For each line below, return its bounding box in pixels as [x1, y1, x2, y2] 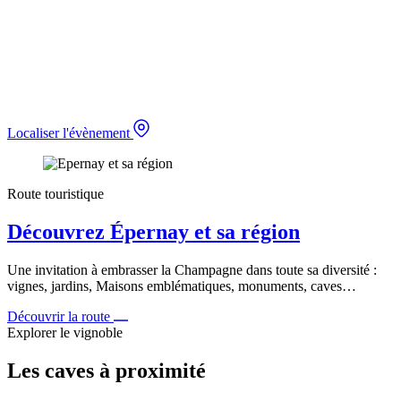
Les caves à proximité [7, 358, 206, 382]
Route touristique [7, 186, 104, 202]
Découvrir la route [7, 308, 114, 324]
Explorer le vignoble [7, 324, 123, 340]
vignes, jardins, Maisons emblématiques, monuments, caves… [7, 277, 356, 294]
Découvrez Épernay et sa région [7, 220, 300, 244]
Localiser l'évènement [7, 125, 133, 141]
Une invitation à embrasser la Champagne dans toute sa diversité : [7, 261, 377, 277]
